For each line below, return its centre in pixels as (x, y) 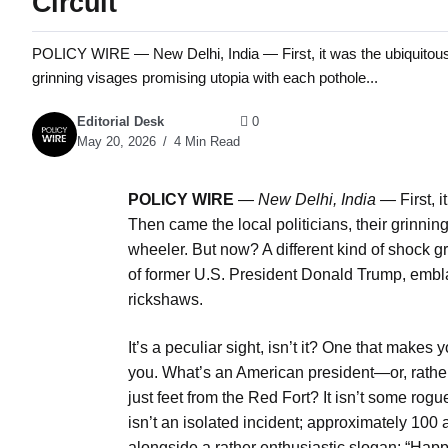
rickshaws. (165, 300)
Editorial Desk (120, 122)
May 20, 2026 (116, 142)
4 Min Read (205, 142)
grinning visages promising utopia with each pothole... (205, 77)
